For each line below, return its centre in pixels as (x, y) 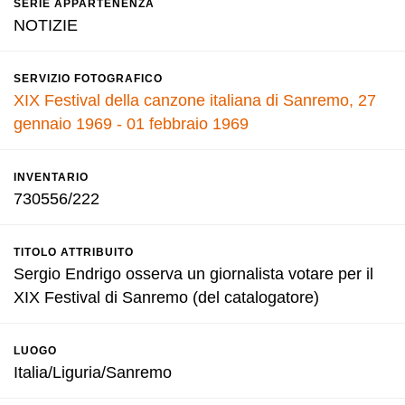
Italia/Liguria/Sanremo (93, 372)
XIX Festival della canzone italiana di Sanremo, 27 (195, 100)
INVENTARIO (51, 177)
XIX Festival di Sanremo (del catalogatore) (166, 297)
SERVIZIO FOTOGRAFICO (88, 79)
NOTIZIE (46, 25)
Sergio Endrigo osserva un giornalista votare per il (193, 274)
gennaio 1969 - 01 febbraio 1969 (131, 124)
